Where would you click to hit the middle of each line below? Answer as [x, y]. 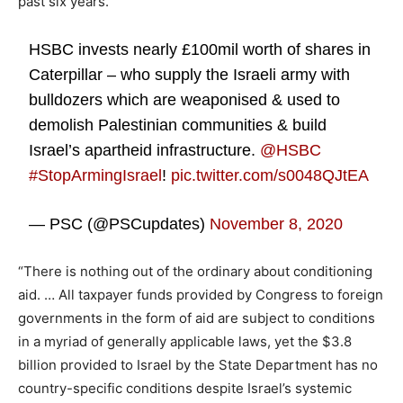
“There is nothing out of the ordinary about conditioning [195, 271]
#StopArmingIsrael [96, 175]
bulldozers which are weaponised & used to [185, 99]
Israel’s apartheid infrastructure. [145, 150]
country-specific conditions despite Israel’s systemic [185, 388]
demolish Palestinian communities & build [178, 125]
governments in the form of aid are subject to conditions [197, 318]
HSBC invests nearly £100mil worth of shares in [200, 49]
